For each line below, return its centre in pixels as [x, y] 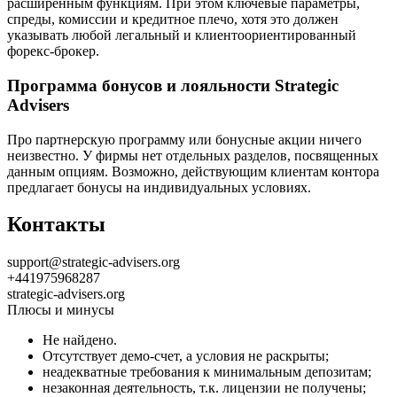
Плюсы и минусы [61, 310]
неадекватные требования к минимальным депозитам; [207, 372]
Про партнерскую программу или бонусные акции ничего [184, 139]
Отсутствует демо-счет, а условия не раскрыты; [186, 356]
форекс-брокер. [53, 51]
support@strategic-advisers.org [93, 262]
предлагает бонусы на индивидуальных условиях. [159, 187]
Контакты [56, 225]
